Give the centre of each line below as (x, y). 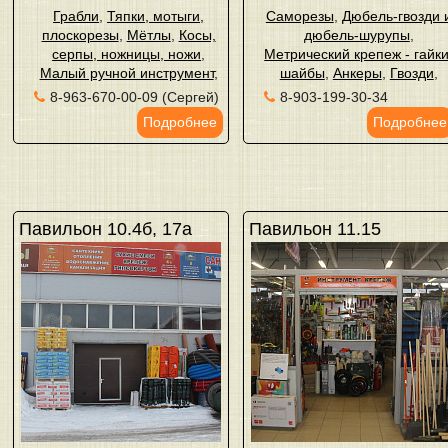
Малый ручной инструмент (126, 73)
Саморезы (299, 16)
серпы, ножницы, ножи (127, 54)
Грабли (76, 16)
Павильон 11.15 (315, 229)
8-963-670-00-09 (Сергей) (134, 97)
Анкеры (357, 73)
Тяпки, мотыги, (156, 16)
